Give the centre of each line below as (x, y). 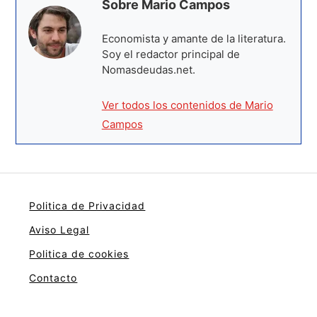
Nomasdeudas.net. (148, 69)
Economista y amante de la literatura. (194, 38)
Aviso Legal (59, 229)
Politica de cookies (79, 253)
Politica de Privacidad (87, 205)
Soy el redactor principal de (171, 54)
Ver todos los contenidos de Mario (187, 105)
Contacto (53, 277)
